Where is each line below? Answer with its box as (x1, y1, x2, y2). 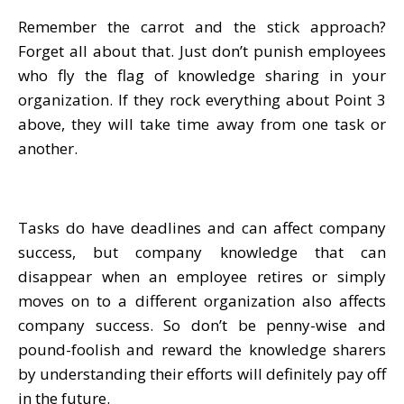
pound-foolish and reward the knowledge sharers (18, 338, 386, 360)
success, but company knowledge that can (18, 241, 386, 262)
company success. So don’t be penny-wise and (18, 314, 386, 335)
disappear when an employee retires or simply (18, 265, 386, 287)
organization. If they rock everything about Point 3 (18, 88, 386, 110)
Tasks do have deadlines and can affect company (18, 216, 386, 238)
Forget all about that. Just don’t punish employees (18, 40, 386, 61)
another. (18, 137, 78, 159)
